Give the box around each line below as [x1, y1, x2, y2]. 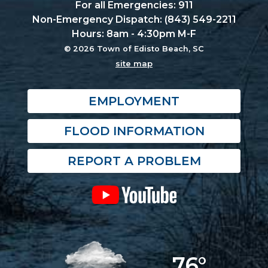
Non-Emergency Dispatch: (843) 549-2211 [32, 14, 236, 26]
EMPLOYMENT [89, 94, 179, 109]
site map [115, 59, 153, 69]
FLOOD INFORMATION [63, 124, 205, 139]
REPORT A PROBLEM [67, 154, 201, 169]
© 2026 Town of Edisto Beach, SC [64, 44, 204, 54]
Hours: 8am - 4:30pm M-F [72, 28, 196, 40]
